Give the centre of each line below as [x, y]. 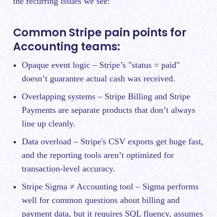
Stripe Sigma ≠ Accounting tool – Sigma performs [110, 186]
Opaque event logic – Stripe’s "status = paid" [101, 65]
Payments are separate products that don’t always [108, 110]
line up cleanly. [49, 123]
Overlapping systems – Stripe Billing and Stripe [106, 96]
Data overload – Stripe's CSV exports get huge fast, [113, 141]
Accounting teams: [67, 46]
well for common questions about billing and [101, 200]
